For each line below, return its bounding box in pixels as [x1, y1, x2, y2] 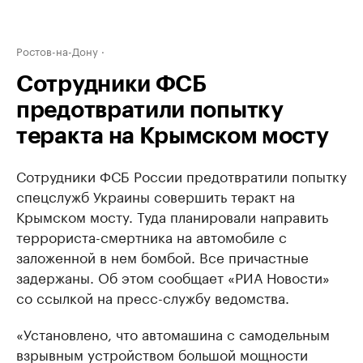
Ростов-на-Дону [16, 42, 98, 58]
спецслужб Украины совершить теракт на [16, 185, 295, 206]
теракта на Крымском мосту [16, 125, 329, 147]
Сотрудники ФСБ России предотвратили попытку [16, 164, 347, 186]
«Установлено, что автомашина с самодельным [16, 322, 330, 344]
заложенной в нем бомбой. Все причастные [16, 246, 309, 267]
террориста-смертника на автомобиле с [16, 225, 287, 246]
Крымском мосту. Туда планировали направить [16, 205, 328, 226]
